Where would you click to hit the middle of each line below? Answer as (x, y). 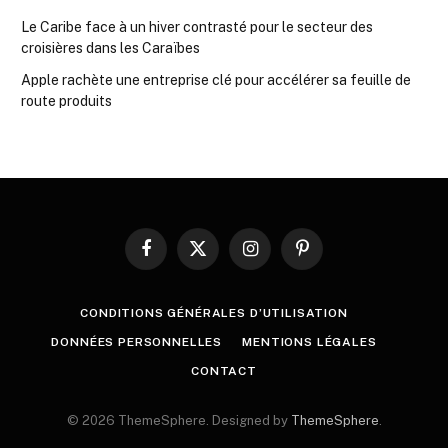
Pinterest (328, 257)
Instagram (278, 257)
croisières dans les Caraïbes (110, 47)
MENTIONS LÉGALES (309, 341)
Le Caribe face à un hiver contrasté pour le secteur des (197, 26)
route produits (66, 100)
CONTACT (224, 370)
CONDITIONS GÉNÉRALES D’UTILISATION (214, 312)
